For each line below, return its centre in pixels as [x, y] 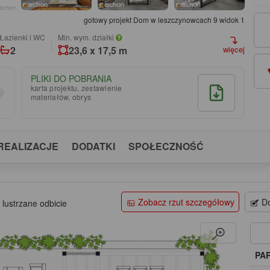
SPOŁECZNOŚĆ [166, 146]
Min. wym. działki [87, 37]
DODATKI [93, 146]
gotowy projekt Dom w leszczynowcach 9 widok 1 [164, 19]
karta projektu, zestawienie [76, 87]
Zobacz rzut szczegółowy [186, 202]
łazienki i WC [25, 37]
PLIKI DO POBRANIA [71, 78]
